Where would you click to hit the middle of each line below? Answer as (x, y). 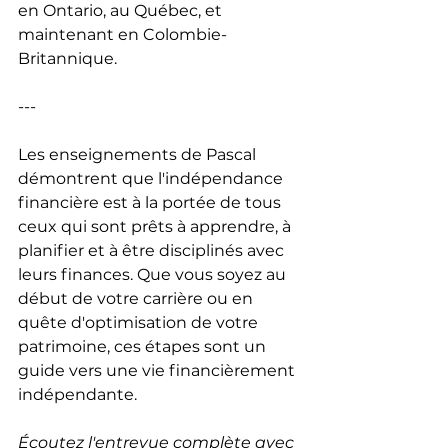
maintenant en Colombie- (122, 34)
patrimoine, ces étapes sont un (144, 346)
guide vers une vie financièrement (158, 370)
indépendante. (77, 394)
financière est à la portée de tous (151, 202)
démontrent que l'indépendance (152, 178)
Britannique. (67, 58)
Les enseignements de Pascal (139, 154)
